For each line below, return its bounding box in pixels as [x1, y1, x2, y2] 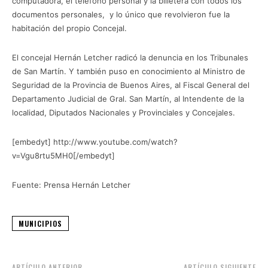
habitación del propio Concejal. [12, 23, 127, 33]
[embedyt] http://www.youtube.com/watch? [12, 136, 178, 147]
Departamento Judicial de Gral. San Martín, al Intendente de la [12, 93, 244, 103]
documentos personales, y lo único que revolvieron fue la [12, 9, 230, 19]
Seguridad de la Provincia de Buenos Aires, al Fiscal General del [12, 80, 249, 90]
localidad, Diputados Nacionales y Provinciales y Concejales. [12, 107, 235, 117]
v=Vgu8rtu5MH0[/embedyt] [12, 150, 115, 160]
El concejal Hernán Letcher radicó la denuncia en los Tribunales [12, 52, 248, 62]
